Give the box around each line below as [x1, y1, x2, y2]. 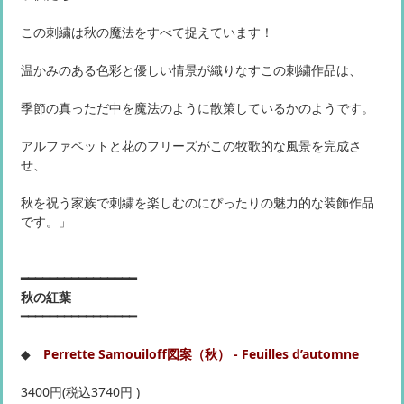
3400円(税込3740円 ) [21, 383, 140, 401]
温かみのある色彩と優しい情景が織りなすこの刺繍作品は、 [21, 61, 362, 79]
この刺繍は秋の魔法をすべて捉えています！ [21, 23, 273, 41]
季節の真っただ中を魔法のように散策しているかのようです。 [21, 99, 374, 117]
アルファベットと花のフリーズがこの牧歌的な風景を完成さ [21, 137, 362, 155]
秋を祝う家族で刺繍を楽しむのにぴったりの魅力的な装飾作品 [21, 194, 374, 212]
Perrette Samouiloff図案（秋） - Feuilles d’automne [43, 345, 359, 363]
